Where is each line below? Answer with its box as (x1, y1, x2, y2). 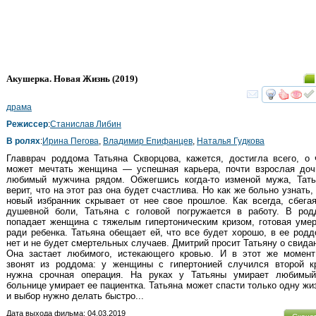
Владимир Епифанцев (103, 135, 193, 146)
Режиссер (6, 119, 48, 129)
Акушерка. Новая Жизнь (6, 73, 110, 84)
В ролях (6, 135, 40, 146)
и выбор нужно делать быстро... (6, 290, 144, 301)
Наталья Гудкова (197, 135, 265, 146)
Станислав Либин (50, 119, 121, 129)
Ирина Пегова (42, 135, 99, 146)
